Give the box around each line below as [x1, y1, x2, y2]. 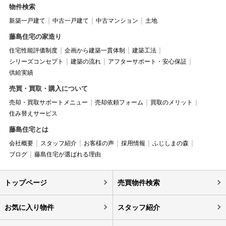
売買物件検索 [117, 179, 160, 187]
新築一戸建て [9, 17, 45, 24]
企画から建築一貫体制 [64, 47, 125, 54]
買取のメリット [150, 99, 193, 106]
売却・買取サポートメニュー [9, 99, 88, 106]
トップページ [4, 179, 47, 187]
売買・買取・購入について [9, 85, 88, 92]
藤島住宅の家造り [9, 33, 62, 40]
